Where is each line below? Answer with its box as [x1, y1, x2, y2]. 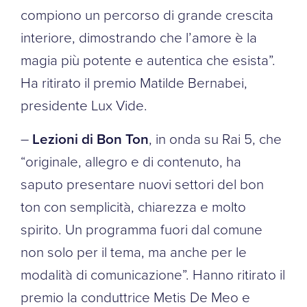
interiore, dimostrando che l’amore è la [21, 27, 257, 47]
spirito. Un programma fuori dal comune [21, 219, 262, 238]
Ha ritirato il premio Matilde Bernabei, [21, 72, 247, 92]
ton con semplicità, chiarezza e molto [21, 196, 246, 216]
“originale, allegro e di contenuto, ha [21, 151, 241, 171]
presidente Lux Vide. [21, 95, 147, 114]
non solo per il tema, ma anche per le [21, 241, 247, 261]
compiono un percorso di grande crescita [21, 4, 273, 24]
